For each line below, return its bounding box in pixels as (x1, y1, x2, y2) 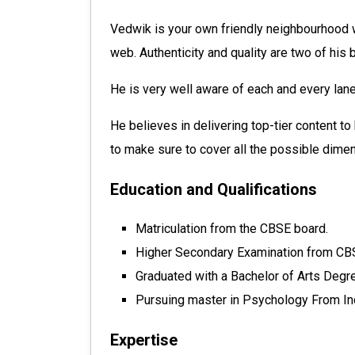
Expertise (110, 330, 177, 349)
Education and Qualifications (110, 180, 317, 199)
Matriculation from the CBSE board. (136, 221, 328, 236)
